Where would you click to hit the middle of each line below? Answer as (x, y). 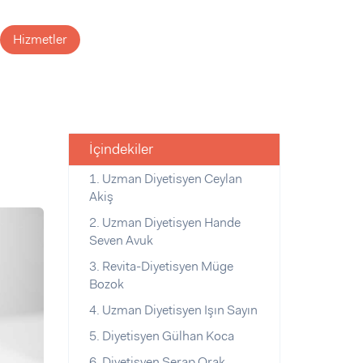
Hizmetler (40, 39)
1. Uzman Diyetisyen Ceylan (165, 179)
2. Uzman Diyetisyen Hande (164, 222)
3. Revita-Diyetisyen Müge (161, 266)
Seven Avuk (121, 240)
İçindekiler (121, 149)
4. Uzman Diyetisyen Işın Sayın (173, 310)
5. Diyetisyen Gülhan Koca (161, 336)
